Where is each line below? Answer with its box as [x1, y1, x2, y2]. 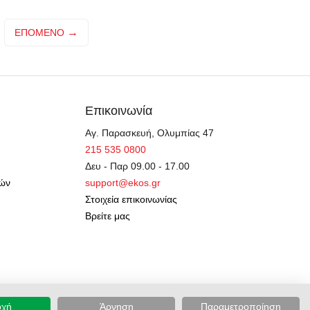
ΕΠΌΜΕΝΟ [15, 27, 64, 38]
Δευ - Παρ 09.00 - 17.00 [84, 161, 190, 172]
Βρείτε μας [84, 210, 130, 222]
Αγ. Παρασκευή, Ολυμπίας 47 [84, 127, 214, 139]
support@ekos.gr [84, 177, 161, 189]
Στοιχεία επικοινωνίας [84, 194, 177, 206]
